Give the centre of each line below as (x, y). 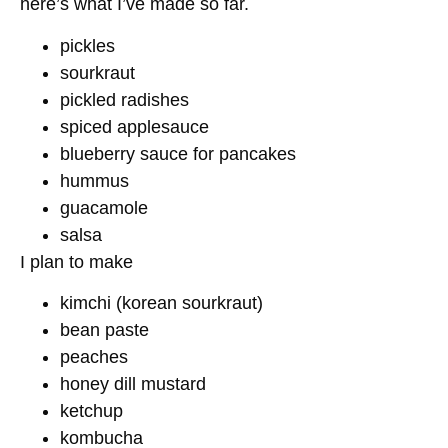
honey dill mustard (133, 383)
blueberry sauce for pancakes (178, 153)
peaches (94, 356)
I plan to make (76, 261)
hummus (94, 180)
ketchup (91, 410)
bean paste (104, 329)
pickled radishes (124, 99)
